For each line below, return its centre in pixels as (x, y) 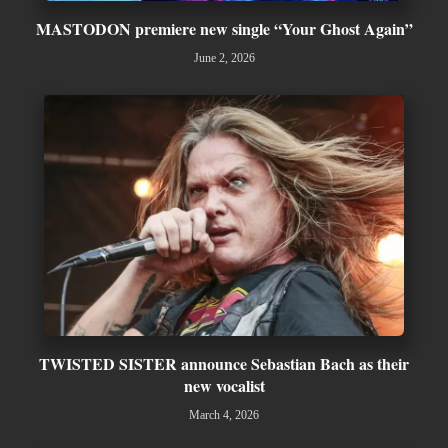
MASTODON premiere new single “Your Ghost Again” (224, 29)
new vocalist (224, 385)
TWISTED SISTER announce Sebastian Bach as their (224, 363)
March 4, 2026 (224, 414)
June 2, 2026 (224, 58)
